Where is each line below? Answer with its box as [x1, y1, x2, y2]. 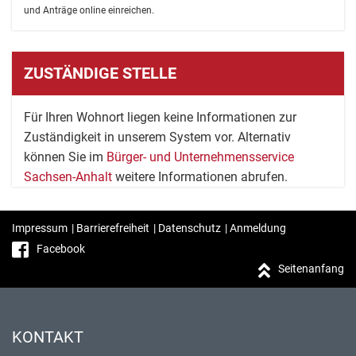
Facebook [37, 242, 85, 255]
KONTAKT [12, 327, 83, 346]
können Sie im [24, 149, 106, 164]
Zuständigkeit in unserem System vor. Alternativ [24, 130, 291, 145]
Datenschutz [158, 222, 221, 234]
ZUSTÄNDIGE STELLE [24, 64, 176, 83]
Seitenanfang [278, 262, 344, 276]
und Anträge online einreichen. [24, 5, 154, 16]
